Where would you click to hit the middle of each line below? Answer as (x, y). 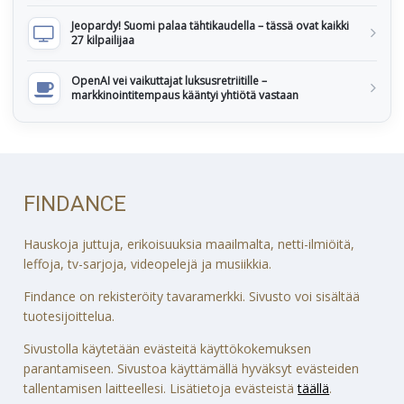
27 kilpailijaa (103, 40)
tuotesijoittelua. (69, 316)
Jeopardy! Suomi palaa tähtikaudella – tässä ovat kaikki (210, 26)
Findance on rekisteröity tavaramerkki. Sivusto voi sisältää (192, 296)
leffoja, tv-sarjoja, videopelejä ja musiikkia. (148, 263)
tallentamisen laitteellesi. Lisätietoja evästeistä (161, 388)
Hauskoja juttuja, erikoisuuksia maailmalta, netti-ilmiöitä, (189, 243)
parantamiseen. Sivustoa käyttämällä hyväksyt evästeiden (192, 368)
